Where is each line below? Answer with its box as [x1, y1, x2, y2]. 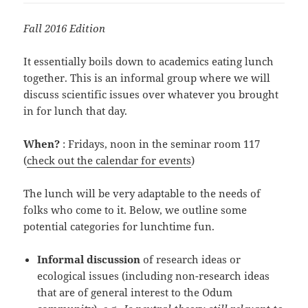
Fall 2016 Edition [23, 21, 106, 36]
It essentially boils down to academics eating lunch [23, 54, 274, 69]
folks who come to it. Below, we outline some [23, 203, 247, 217]
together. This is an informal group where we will [23, 71, 271, 85]
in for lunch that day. [23, 104, 128, 118]
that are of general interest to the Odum [37, 285, 233, 300]
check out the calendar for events [27, 153, 192, 168]
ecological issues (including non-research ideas [37, 269, 270, 283]
